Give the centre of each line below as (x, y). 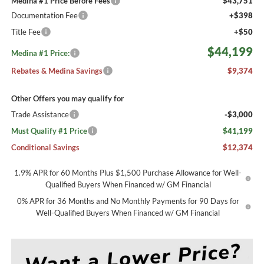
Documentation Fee (44, 15)
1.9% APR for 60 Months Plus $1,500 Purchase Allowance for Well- (128, 172)
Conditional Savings (45, 147)
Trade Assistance (40, 114)
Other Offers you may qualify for (67, 98)
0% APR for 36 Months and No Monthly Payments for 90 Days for (128, 201)
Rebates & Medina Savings (57, 70)
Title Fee (26, 32)
